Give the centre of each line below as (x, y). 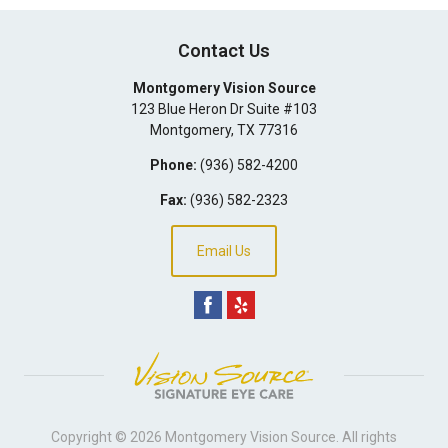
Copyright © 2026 (108, 436)
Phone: (173, 164)
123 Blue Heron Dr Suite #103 (224, 108)
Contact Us (224, 50)
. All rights (366, 436)
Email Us (224, 250)
